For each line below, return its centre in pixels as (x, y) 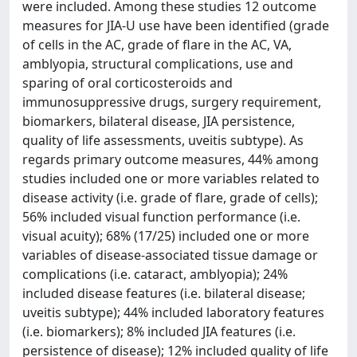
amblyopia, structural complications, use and (158, 64)
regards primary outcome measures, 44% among (171, 159)
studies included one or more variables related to (171, 178)
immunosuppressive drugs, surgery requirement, (172, 102)
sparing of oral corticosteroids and (127, 83)
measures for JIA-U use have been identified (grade (176, 25)
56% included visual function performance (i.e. (161, 217)
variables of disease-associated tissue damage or (170, 255)
